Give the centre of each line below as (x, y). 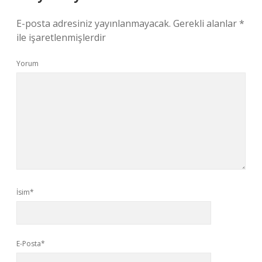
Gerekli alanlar (206, 23)
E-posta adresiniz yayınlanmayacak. (94, 23)
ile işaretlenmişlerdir (61, 37)
